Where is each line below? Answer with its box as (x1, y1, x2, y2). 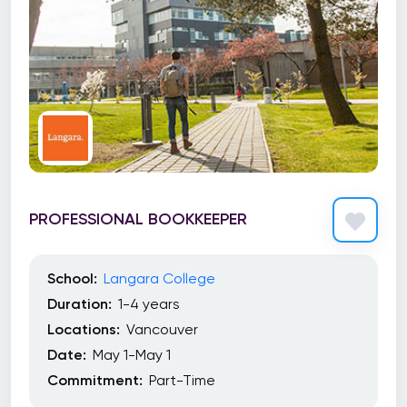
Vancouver (126, 321, 198, 338)
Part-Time (149, 372, 215, 389)
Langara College (104, 270, 215, 287)
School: (47, 270, 97, 287)
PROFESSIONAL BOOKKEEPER (29, 208, 247, 229)
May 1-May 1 (93, 346, 171, 363)
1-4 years (118, 295, 180, 313)
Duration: (47, 295, 112, 313)
